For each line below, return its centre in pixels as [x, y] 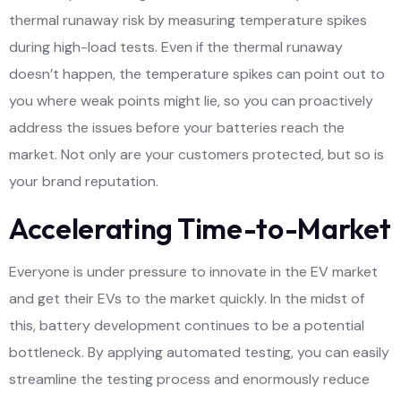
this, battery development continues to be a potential [187, 325]
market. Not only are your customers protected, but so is [196, 154]
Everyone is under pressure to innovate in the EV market [193, 271]
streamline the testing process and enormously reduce [189, 379]
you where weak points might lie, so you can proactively [191, 100]
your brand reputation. [84, 181]
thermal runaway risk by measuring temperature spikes [188, 20]
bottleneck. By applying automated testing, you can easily [199, 352]
